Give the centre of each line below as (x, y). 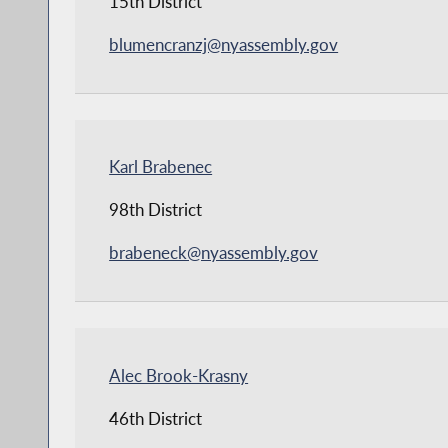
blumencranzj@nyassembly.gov (224, 45)
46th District (156, 418)
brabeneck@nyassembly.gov (214, 253)
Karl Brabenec (161, 167)
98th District (156, 210)
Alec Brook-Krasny (179, 375)
